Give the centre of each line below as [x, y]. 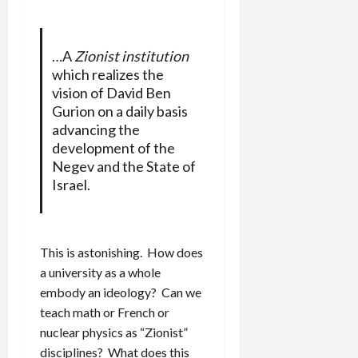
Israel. [71, 184]
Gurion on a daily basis [119, 111]
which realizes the [107, 74]
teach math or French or [105, 312]
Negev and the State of [123, 166]
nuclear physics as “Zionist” [114, 332]
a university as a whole [100, 272]
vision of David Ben [111, 92]
